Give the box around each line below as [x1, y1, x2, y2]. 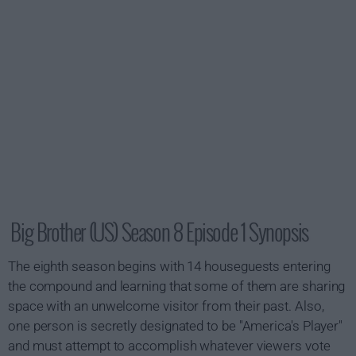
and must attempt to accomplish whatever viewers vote [8, 338, 331, 354]
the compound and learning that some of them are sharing [8, 278, 346, 294]
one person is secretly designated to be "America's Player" [8, 318, 343, 334]
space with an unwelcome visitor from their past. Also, [8, 298, 324, 314]
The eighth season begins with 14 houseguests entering [8, 258, 331, 274]
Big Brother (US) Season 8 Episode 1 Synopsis [10, 215, 308, 248]
